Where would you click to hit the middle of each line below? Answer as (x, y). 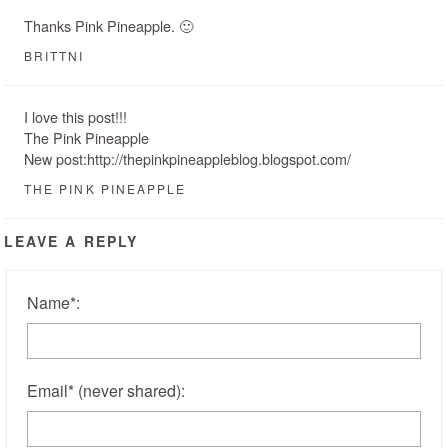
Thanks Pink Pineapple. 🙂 (108, 26)
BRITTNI (54, 56)
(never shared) (129, 391)
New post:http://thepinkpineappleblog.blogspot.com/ (187, 159)
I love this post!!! (75, 117)
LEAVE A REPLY (71, 241)
